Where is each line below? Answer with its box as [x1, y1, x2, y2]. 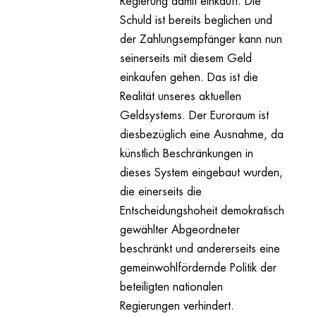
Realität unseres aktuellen [119, 91, 241, 103]
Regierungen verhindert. [119, 300, 234, 312]
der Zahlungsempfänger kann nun [119, 34, 282, 46]
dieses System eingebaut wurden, [119, 167, 283, 179]
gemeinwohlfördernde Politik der [119, 262, 276, 274]
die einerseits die [119, 186, 202, 198]
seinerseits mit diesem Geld [119, 53, 252, 65]
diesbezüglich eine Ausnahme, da [119, 129, 284, 141]
